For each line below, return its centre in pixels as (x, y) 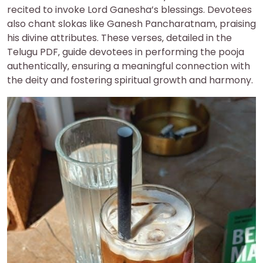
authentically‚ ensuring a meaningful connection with (129, 66)
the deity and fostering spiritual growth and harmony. (130, 80)
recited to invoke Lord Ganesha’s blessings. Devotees (129, 10)
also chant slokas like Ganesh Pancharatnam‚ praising (131, 24)
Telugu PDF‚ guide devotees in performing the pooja (126, 52)
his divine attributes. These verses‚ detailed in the (119, 38)
